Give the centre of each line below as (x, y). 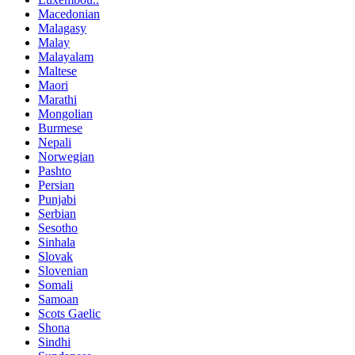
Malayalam (66, 57)
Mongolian (65, 114)
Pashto (55, 171)
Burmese (60, 128)
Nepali (55, 143)
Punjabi (57, 200)
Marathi (57, 100)
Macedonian (69, 14)
